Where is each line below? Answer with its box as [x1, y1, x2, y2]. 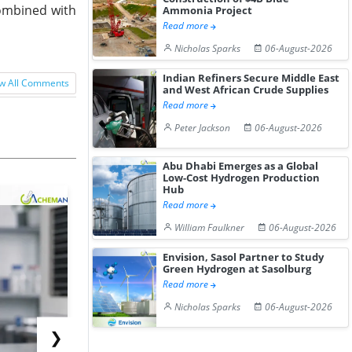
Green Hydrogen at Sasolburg [163, 262, 312, 276]
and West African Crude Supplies [163, 82, 329, 97]
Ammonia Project [163, 3, 253, 17]
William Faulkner [174, 221, 245, 234]
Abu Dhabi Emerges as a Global [163, 159, 319, 173]
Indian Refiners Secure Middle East [163, 71, 340, 85]
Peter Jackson [174, 121, 231, 134]
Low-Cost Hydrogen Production [163, 170, 321, 185]
